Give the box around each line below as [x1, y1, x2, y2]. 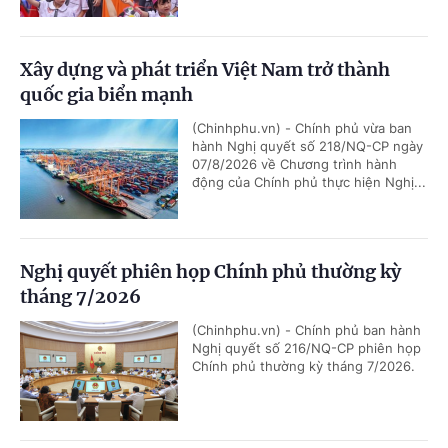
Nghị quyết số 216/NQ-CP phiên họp [192, 340, 421, 357]
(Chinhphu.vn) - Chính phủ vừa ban [192, 120, 412, 137]
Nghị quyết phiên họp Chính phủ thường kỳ [20, 260, 401, 284]
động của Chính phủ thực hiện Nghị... [192, 174, 426, 191]
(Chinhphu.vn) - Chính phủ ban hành [192, 322, 421, 339]
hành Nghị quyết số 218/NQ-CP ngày [192, 138, 423, 155]
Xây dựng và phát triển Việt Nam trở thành [20, 58, 390, 82]
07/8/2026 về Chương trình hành [192, 156, 397, 173]
